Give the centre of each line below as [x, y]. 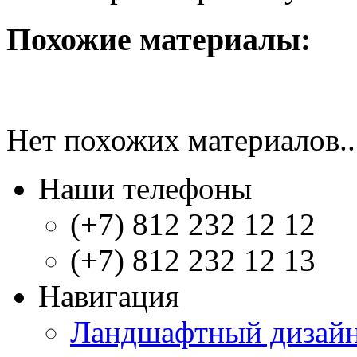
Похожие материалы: [159, 40]
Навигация [109, 296]
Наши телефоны [145, 188]
